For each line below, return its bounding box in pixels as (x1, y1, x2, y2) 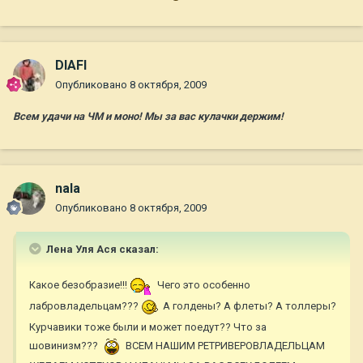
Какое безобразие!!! (29, 279, 130, 292)
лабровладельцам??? (29, 300, 141, 313)
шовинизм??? (29, 340, 100, 352)
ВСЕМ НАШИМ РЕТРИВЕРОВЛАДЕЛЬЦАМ (123, 340, 325, 352)
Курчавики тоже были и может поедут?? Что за (29, 321, 267, 334)
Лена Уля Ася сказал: (44, 243, 159, 256)
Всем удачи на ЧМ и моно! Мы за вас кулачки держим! (13, 110, 284, 123)
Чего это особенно (155, 279, 250, 292)
